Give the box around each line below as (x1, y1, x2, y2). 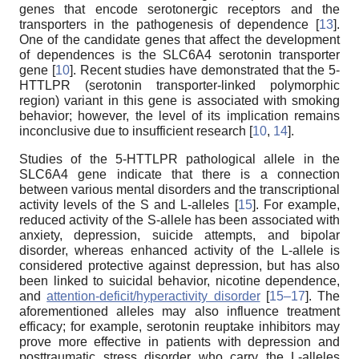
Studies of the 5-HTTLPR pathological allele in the (19, 151, 340, 166)
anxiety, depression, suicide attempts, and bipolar (19, 228, 340, 242)
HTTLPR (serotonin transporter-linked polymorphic (19, 78, 340, 92)
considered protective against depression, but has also (19, 258, 340, 272)
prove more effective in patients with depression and (19, 334, 340, 349)
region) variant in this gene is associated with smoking (19, 93, 340, 107)
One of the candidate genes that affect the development (19, 32, 340, 46)
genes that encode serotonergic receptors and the (19, 2, 340, 16)
